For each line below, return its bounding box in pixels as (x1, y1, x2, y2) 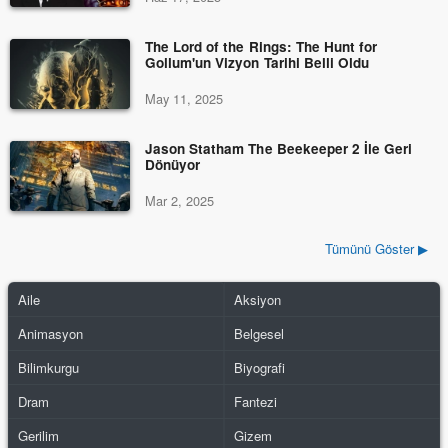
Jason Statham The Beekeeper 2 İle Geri (145, 139, 413, 159)
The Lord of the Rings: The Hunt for (145, 37, 378, 57)
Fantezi (234, 392, 278, 412)
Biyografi (234, 358, 286, 378)
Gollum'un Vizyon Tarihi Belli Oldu (145, 53, 370, 73)
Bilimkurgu (18, 358, 80, 378)
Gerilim (18, 426, 60, 446)
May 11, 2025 (145, 89, 224, 109)
